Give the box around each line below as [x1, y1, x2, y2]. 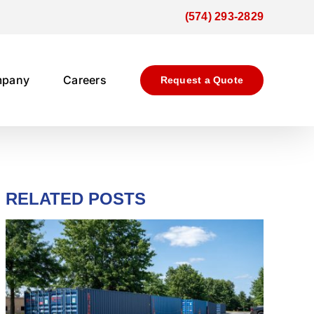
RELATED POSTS [5, 189, 146, 208]
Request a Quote [160, 74, 243, 86]
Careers [63, 73, 107, 87]
